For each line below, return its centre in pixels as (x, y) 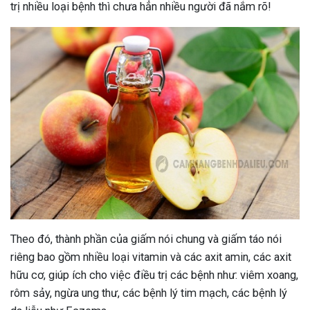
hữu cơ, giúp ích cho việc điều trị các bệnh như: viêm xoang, (154, 275)
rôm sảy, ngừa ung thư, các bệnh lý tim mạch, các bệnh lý (149, 293)
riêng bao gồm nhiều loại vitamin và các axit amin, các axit (151, 257)
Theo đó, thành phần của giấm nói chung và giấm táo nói (146, 239)
